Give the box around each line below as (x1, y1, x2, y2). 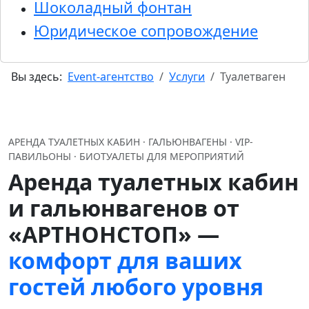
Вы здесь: (11, 69, 68, 85)
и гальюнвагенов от (8, 193, 239, 223)
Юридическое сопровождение (34, 21, 258, 41)
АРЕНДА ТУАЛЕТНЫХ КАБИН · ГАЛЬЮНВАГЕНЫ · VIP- (8, 135, 253, 149)
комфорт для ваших (8, 246, 242, 276)
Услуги (169, 69, 205, 85)
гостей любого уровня (8, 272, 263, 302)
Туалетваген (220, 69, 286, 85)
